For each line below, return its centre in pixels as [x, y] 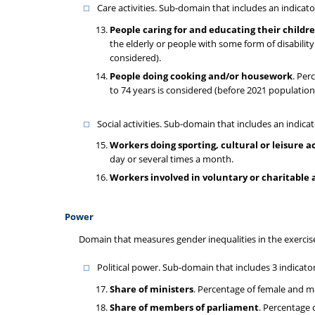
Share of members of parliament [184, 307]
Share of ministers [152, 289]
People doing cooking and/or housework [201, 76]
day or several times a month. [172, 159]
